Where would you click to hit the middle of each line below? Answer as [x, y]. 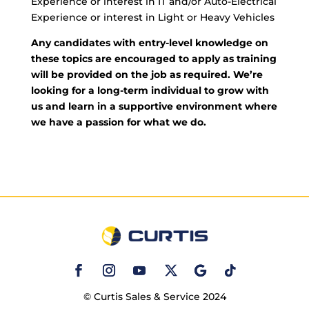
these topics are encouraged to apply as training [153, 59]
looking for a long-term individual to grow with [150, 91]
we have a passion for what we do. [118, 122]
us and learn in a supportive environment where [154, 107]
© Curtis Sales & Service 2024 [154, 296]
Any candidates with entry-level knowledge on [149, 43]
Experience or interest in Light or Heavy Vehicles [152, 18]
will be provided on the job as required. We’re [147, 75]
